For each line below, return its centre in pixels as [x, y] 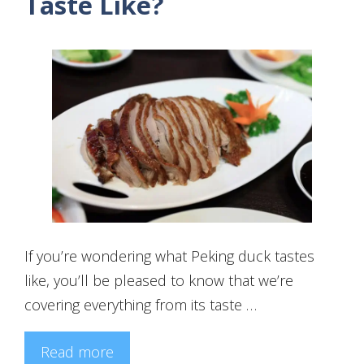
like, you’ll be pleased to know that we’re [159, 280]
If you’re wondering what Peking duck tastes [169, 256]
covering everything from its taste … [141, 304]
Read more [77, 351]
